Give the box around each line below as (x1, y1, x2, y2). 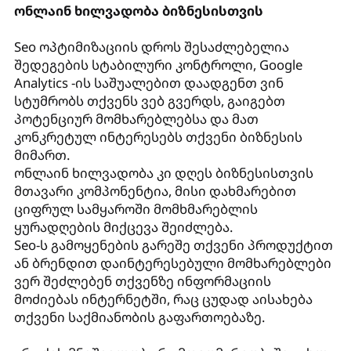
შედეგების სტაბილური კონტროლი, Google (13, 55, 302, 74)
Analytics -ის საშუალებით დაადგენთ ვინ (13, 73, 284, 92)
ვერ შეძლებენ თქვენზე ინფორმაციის (13, 271, 271, 290)
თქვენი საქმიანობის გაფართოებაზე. (13, 307, 265, 326)
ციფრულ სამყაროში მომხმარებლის (13, 199, 258, 218)
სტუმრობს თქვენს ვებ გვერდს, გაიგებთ (13, 91, 285, 110)
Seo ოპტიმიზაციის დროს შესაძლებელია (13, 37, 289, 56)
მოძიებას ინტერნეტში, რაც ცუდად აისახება (13, 289, 313, 308)
